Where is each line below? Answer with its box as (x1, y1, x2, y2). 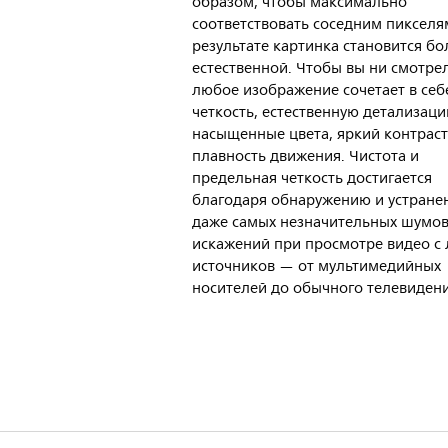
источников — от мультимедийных (192, 254, 441, 280)
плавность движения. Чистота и (192, 144, 419, 170)
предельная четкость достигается (192, 166, 432, 192)
